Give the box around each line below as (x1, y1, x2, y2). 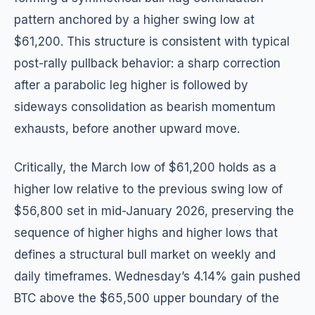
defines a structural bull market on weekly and (14, 247, 276, 262)
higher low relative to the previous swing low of (14, 182, 283, 196)
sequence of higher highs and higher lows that (14, 226, 278, 240)
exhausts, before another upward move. (14, 122, 240, 136)
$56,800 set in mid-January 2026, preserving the (14, 204, 294, 218)
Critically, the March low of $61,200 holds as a (14, 160, 276, 174)
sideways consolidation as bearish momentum (14, 100, 276, 114)
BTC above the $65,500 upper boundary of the (14, 291, 279, 305)
